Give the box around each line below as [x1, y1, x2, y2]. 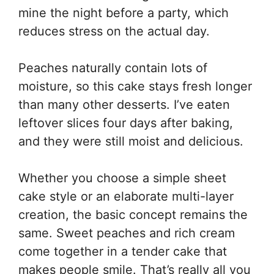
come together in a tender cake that [18, 244, 227, 259]
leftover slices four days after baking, [18, 116, 233, 130]
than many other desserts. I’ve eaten [18, 97, 230, 112]
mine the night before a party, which [18, 6, 229, 20]
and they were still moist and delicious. [18, 134, 243, 149]
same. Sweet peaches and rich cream [18, 226, 235, 240]
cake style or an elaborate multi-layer [18, 189, 234, 204]
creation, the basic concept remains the [18, 207, 248, 222]
